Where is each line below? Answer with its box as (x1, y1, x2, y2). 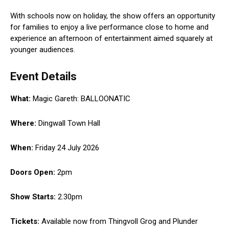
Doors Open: (10, 168, 55, 177)
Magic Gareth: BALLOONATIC (31, 94, 130, 104)
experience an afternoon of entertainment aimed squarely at (10, 34, 213, 43)
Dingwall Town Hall (36, 119, 100, 128)
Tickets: (10, 217, 39, 226)
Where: (10, 119, 36, 128)
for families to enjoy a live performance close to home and (10, 22, 209, 32)
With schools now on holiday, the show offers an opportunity (10, 11, 215, 21)
